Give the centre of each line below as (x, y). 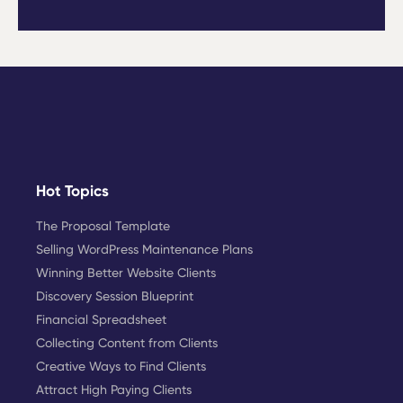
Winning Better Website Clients (126, 272)
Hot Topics (72, 190)
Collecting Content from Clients (127, 342)
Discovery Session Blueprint (115, 296)
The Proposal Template (103, 225)
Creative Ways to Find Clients (121, 366)
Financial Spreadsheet (101, 319)
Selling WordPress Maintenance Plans (144, 249)
